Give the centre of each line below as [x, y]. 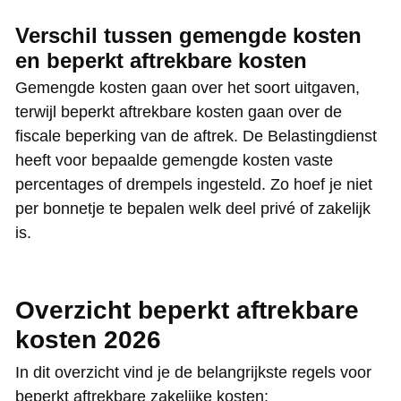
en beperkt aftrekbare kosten [161, 60]
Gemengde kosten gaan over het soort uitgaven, [188, 88]
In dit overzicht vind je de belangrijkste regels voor [193, 372]
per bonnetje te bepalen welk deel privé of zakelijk [193, 209]
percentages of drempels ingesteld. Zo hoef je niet [194, 184]
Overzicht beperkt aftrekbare [187, 310]
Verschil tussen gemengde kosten [188, 35]
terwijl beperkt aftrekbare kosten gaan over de [179, 112]
